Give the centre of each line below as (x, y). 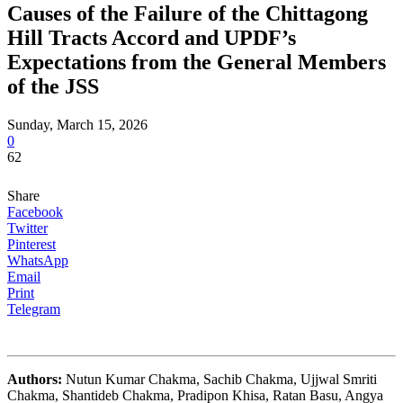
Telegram (34, 309)
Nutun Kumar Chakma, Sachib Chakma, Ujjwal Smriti (221, 379)
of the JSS (53, 86)
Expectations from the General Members (197, 62)
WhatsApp (38, 260)
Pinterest (31, 244)
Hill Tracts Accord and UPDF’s (152, 37)
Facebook (35, 211)
